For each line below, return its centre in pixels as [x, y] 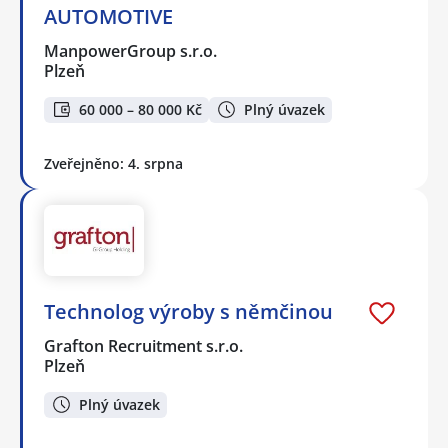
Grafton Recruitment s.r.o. [144, 345]
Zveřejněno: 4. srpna [113, 164]
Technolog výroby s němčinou [188, 311]
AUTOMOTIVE [108, 16]
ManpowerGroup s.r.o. [131, 50]
